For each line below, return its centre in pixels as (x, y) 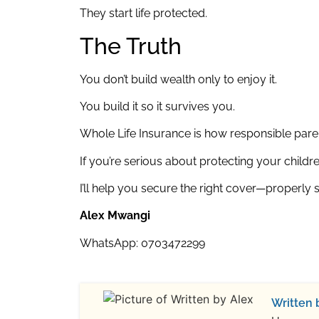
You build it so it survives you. (157, 106)
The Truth (131, 46)
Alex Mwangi (115, 216)
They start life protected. (143, 14)
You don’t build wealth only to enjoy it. (178, 79)
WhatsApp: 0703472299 (142, 243)
